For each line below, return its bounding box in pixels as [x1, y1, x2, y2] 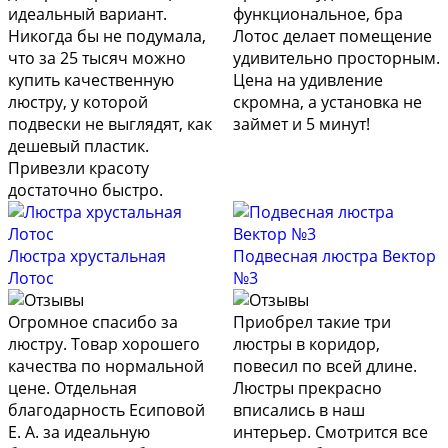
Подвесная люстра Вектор [232, 245, 436, 268]
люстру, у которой [8, 91, 148, 114]
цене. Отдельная [8, 377, 137, 400]
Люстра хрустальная [8, 245, 166, 268]
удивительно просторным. [232, 47, 440, 70]
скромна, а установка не [232, 91, 422, 114]
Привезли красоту [8, 157, 149, 180]
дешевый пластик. [8, 135, 149, 158]
